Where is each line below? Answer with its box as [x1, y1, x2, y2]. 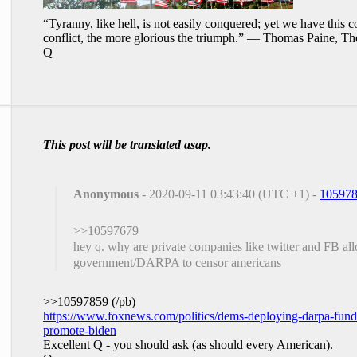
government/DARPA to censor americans [73, 255, 281, 269]
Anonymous [73, 186, 139, 201]
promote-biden [43, 323, 116, 337]
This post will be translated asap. [43, 137, 211, 151]
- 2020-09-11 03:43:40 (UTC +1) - [139, 186, 320, 201]
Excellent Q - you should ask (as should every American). [43, 337, 333, 351]
